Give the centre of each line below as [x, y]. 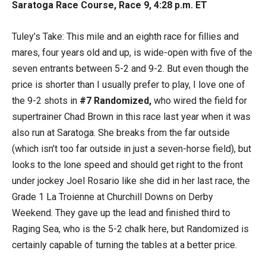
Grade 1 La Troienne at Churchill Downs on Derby [113, 197]
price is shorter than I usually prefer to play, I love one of [129, 85]
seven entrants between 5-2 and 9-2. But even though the [130, 69]
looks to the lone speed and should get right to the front [127, 165]
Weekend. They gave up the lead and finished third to [121, 213]
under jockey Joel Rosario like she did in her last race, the [131, 181]
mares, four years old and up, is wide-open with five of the [132, 53]
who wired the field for [199, 101]
